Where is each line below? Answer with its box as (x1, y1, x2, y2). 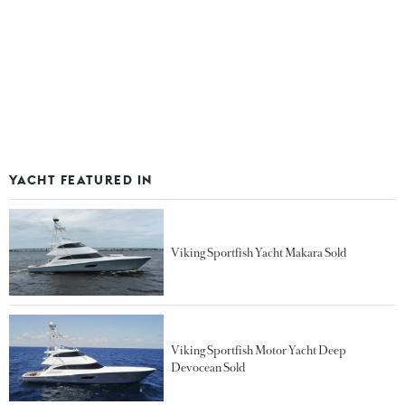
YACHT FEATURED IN (9, 171, 153, 188)
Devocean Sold (171, 359, 247, 375)
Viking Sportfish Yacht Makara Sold (171, 245, 348, 261)
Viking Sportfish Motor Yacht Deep (171, 342, 347, 358)
